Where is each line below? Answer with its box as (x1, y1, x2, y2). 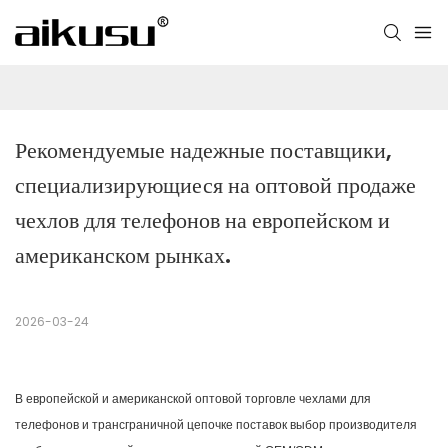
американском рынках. (15, 240, 231, 272)
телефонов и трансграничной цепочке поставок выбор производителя (15, 418, 417, 433)
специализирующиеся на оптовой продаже (15, 170, 416, 202)
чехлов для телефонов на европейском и (15, 205, 390, 237)
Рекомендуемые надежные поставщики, (15, 135, 392, 167)
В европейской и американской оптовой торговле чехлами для (15, 392, 371, 407)
